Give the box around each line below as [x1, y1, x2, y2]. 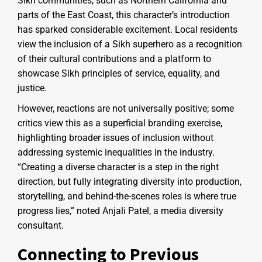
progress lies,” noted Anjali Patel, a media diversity [18, 205, 223, 216]
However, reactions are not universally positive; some [18, 102, 234, 114]
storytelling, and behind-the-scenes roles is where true [18, 190, 236, 202]
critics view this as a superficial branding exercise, [18, 117, 222, 129]
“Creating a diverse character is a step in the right [18, 161, 219, 173]
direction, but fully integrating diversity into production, [18, 175, 242, 187]
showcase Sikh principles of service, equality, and [18, 67, 220, 79]
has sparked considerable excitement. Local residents [18, 23, 237, 35]
